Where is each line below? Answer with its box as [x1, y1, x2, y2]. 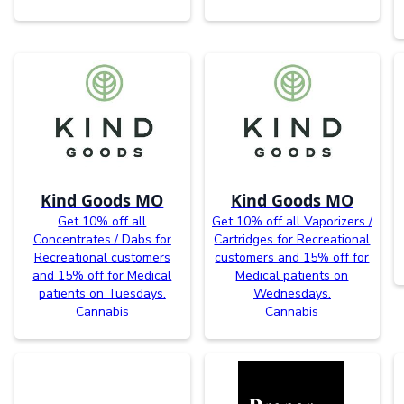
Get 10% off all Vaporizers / [211, 212, 372, 230]
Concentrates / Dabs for [32, 230, 171, 248]
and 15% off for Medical [32, 266, 172, 284]
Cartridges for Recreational [214, 230, 371, 248]
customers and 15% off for [215, 248, 370, 266]
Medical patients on [235, 266, 349, 284]
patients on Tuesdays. [38, 284, 166, 302]
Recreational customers [33, 248, 170, 266]
